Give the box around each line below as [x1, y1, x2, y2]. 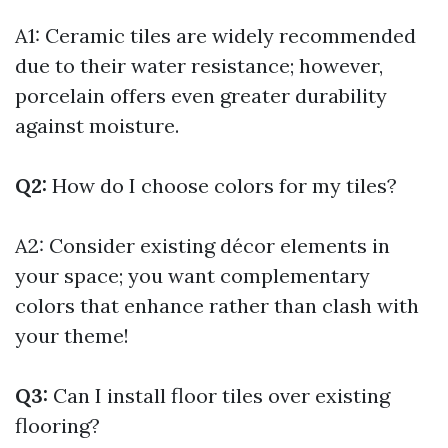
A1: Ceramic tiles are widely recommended [15, 23, 416, 48]
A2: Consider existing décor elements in [15, 233, 390, 258]
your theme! [15, 323, 129, 348]
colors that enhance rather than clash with [15, 293, 419, 318]
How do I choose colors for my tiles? [47, 173, 397, 198]
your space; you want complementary [15, 263, 370, 288]
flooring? [15, 413, 100, 438]
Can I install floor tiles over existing [48, 383, 390, 408]
